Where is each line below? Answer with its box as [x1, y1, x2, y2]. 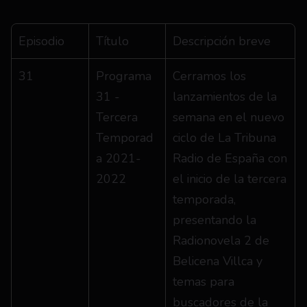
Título [96, 33, 129, 49]
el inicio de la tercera [173, 171, 286, 187]
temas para [173, 273, 234, 290]
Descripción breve [173, 33, 271, 49]
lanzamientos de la [173, 88, 277, 105]
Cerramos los [173, 68, 246, 84]
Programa [96, 68, 151, 84]
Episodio [19, 33, 64, 49]
